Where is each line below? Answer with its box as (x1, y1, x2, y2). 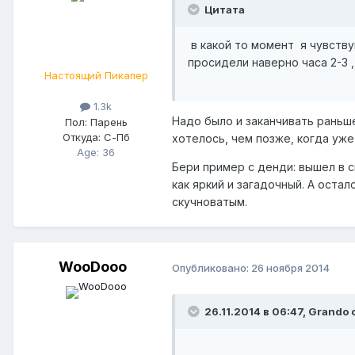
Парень (86, 115, 128, 128)
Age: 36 (77, 145, 115, 158)
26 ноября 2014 (251, 261, 330, 274)
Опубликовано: (172, 261, 251, 274)
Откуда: (62, 130, 101, 143)
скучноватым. (172, 195, 247, 209)
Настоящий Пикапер (44, 69, 148, 82)
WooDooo (59, 258, 127, 276)
